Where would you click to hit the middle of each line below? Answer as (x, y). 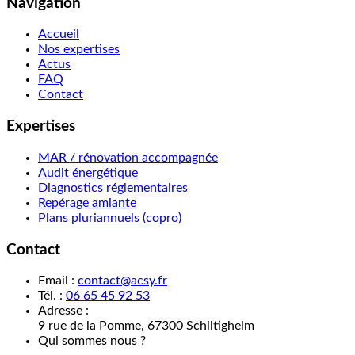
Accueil (59, 34)
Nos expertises (79, 50)
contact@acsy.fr (122, 281)
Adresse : (63, 311)
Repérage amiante (87, 202)
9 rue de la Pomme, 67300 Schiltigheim (146, 326)
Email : (58, 281)
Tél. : (52, 296)
